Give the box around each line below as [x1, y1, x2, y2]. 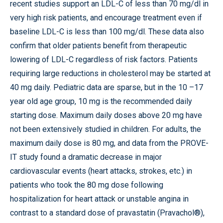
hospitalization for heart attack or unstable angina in [10, 194, 189, 204]
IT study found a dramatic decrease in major [10, 152, 162, 162]
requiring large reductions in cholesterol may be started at [10, 69, 211, 78]
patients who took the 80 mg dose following [10, 180, 163, 190]
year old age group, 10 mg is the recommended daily [10, 97, 192, 106]
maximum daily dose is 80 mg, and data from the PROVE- [10, 138, 209, 148]
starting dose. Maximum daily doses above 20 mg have [10, 111, 202, 120]
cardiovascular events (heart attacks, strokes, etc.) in [10, 166, 192, 176]
